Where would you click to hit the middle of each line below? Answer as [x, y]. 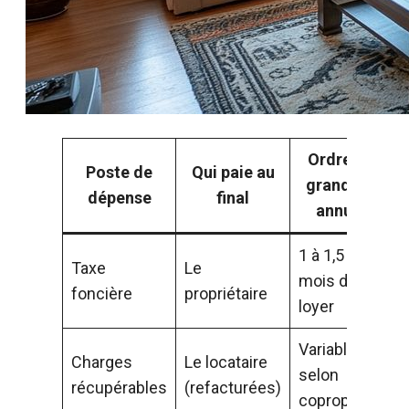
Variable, [329, 350]
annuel [341, 211]
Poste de [119, 173]
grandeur [341, 185]
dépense [119, 198]
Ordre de [341, 160]
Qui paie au [233, 173]
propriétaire [226, 294]
